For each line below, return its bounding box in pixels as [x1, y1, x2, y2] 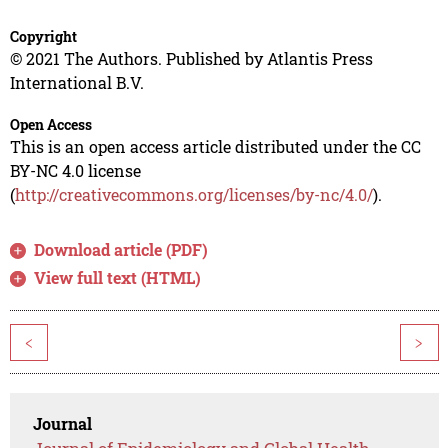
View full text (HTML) [34, 267, 202, 289]
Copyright [9, 27, 77, 47]
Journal [33, 413, 93, 435]
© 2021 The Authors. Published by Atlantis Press [9, 48, 373, 70]
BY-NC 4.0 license [9, 160, 141, 182]
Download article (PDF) [34, 239, 209, 261]
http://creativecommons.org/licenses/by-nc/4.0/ [14, 184, 373, 206]
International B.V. [9, 72, 144, 94]
